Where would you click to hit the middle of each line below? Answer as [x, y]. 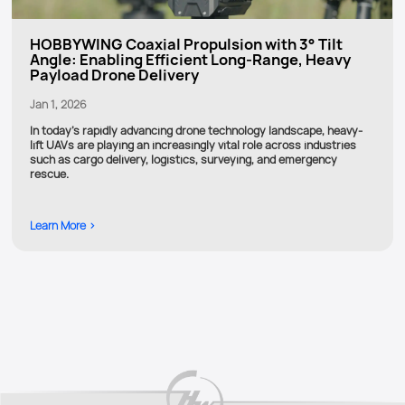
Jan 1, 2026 [58, 105]
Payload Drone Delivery [114, 75]
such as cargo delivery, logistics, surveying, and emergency [184, 159]
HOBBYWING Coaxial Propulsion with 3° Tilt [186, 45]
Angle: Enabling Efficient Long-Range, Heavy [190, 60]
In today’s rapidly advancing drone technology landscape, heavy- [196, 130]
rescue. [49, 174]
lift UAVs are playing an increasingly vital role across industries [193, 145]
